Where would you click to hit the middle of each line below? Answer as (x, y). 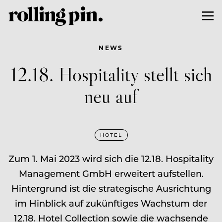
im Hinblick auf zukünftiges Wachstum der (111, 203)
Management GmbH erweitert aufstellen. (111, 173)
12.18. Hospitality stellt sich (111, 74)
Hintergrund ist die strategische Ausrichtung (111, 188)
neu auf (111, 96)
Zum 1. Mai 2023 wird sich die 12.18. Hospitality (111, 158)
